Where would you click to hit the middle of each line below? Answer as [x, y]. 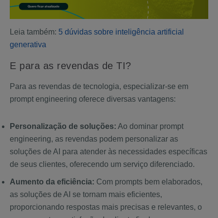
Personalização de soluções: [63, 127]
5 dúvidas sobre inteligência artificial [121, 32]
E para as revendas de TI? [72, 66]
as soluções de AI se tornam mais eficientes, [86, 195]
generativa [28, 45]
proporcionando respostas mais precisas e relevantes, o [106, 207]
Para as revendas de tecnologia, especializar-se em [99, 87]
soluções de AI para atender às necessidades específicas [109, 152]
